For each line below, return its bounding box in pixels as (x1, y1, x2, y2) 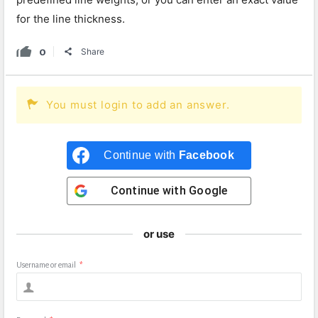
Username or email (16, 261, 76, 269)
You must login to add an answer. (45, 98, 230, 111)
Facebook (178, 149, 234, 161)
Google (189, 184, 228, 197)
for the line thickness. (16, 12, 125, 26)
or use (143, 227, 175, 241)
